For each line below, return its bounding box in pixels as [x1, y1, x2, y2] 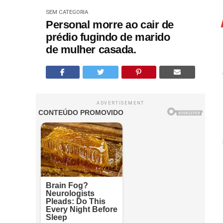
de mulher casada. [46, 43, 136, 56]
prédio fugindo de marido [46, 31, 170, 43]
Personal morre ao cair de [46, 18, 174, 31]
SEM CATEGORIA [46, 9, 88, 15]
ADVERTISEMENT [96, 101, 145, 106]
